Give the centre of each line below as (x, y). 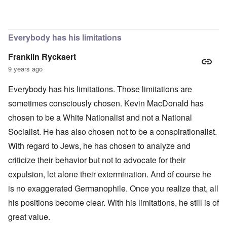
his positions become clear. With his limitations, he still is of (113, 203)
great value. (29, 217)
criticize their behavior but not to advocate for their (97, 160)
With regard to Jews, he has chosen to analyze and (99, 146)
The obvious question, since (107, 19)
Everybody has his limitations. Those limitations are (100, 89)
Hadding (186, 19)
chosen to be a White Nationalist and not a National (100, 118)
